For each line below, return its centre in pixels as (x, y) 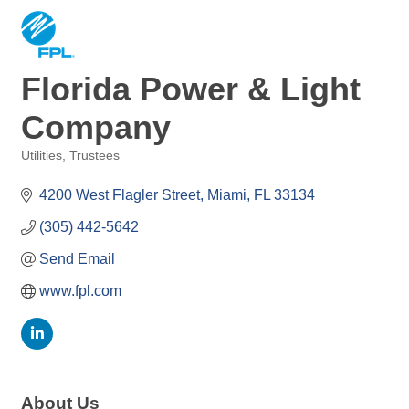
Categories (50, 168)
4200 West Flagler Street (120, 195)
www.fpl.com (80, 291)
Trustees (94, 156)
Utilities (42, 156)
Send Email (77, 259)
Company (96, 127)
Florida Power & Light (191, 89)
